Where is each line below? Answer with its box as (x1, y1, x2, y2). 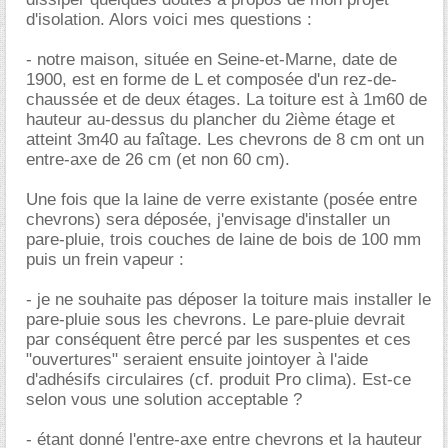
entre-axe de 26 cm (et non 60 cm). (26, 150, 290, 169)
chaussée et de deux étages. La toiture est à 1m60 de (26, 90, 427, 109)
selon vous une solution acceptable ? (26, 390, 302, 409)
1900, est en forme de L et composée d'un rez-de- (26, 70, 397, 89)
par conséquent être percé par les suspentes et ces (26, 330, 411, 349)
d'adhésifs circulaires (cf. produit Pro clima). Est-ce (26, 370, 411, 389)
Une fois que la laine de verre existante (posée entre (26, 190, 417, 209)
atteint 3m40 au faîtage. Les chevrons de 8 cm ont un (26, 130, 424, 149)
